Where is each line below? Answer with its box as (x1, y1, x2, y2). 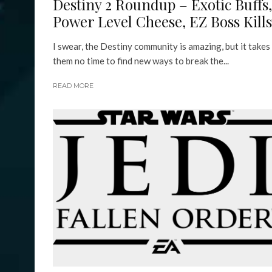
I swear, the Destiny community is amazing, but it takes (53, 41, 270, 52)
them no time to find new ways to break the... (53, 55, 229, 67)
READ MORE (53, 81, 93, 90)
